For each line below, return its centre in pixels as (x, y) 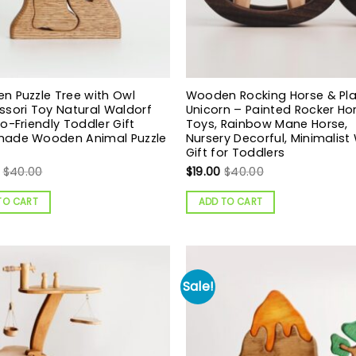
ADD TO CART (230, 201)
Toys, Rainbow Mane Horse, (267, 124)
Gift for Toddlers (235, 152)
